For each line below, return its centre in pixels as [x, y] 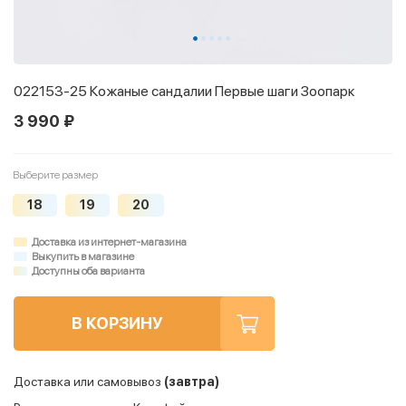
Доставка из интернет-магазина [109, 242]
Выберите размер [55, 175]
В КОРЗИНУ [117, 324]
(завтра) [190, 382]
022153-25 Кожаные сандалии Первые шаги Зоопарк [184, 92]
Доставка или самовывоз [87, 382]
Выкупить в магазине [83, 257]
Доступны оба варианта [88, 271]
